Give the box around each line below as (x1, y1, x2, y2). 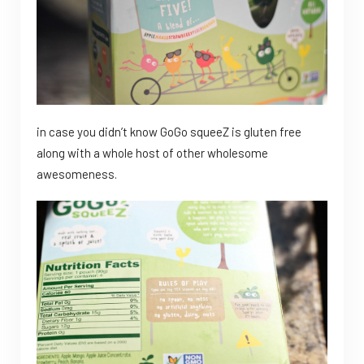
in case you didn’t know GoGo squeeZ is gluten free (37, 124, 301, 140)
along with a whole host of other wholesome (37, 145, 268, 161)
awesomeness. (37, 167, 117, 182)
